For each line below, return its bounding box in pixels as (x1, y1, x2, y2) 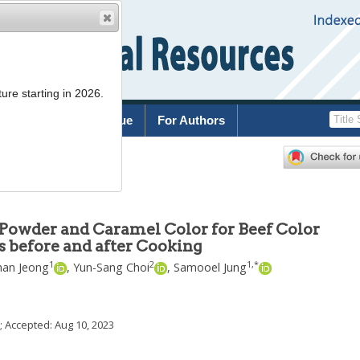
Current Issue (56, 113, 133, 127)
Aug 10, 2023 (55, 317, 114, 332)
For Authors (157, 113, 225, 127)
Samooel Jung (174, 260, 247, 275)
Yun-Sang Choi (73, 260, 149, 275)
